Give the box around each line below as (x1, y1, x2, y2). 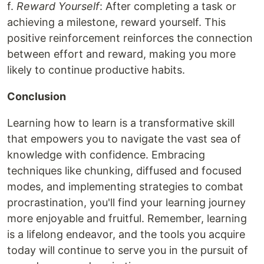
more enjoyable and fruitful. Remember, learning (7, 212, 247, 225)
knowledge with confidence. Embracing (7, 148, 205, 161)
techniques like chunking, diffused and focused (7, 164, 242, 177)
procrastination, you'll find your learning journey (7, 196, 246, 209)
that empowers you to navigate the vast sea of (7, 133, 241, 145)
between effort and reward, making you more (7, 48, 236, 60)
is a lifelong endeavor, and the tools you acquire (7, 228, 245, 240)
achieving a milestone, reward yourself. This (7, 16, 226, 28)
